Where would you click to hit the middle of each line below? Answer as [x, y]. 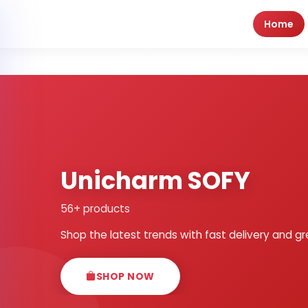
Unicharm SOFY [155, 180]
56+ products [95, 208]
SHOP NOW [125, 276]
